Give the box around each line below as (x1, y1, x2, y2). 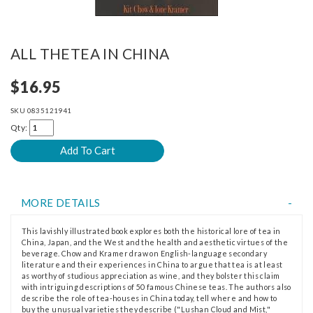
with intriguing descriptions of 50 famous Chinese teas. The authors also (22, 282, 291, 291)
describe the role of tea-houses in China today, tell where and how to (22, 293, 277, 303)
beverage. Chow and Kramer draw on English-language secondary (22, 248, 267, 258)
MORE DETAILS (21, 196, 101, 209)
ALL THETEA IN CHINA (10, 44, 170, 62)
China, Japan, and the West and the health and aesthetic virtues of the (22, 237, 288, 247)
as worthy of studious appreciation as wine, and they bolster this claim (22, 270, 280, 280)
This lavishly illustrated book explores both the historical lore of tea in (22, 226, 281, 235)
